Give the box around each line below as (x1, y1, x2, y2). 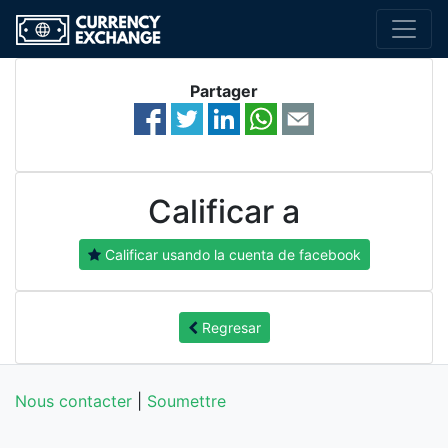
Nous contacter (15, 390, 132, 411)
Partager (190, 80, 258, 101)
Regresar (197, 318, 261, 336)
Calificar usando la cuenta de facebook (100, 245, 361, 263)
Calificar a (148, 191, 300, 231)
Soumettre (147, 390, 226, 411)
